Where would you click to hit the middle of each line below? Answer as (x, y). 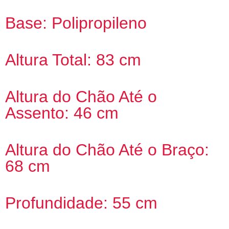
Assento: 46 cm (62, 113)
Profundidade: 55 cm (81, 203)
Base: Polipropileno (76, 23)
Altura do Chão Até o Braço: (107, 150)
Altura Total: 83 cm (73, 60)
